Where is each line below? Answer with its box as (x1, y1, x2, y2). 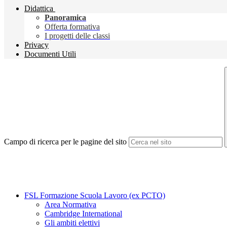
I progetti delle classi (45, 31, 110, 41)
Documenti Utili (24, 50, 76, 59)
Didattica (24, 4, 53, 13)
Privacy (24, 41, 49, 50)
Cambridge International (45, 209, 122, 218)
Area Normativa (45, 200, 96, 209)
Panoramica (45, 13, 86, 22)
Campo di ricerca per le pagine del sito (4, 137, 127, 146)
